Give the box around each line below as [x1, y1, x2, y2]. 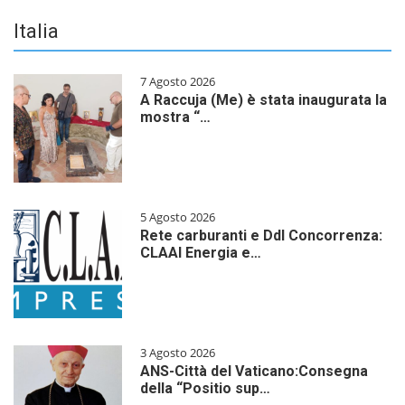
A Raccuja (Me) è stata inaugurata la [140, 91, 387, 109]
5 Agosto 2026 [140, 209, 215, 226]
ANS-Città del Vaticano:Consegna [140, 363, 368, 381]
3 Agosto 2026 [140, 344, 215, 362]
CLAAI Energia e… [140, 244, 261, 262]
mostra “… [140, 108, 211, 127]
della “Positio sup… [140, 380, 270, 398]
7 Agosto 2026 [140, 73, 215, 90]
